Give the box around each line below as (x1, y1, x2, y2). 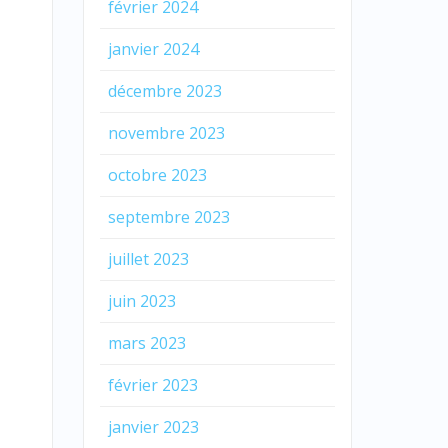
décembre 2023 (107, 79, 222, 102)
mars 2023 (107, 331, 186, 354)
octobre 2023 (107, 163, 207, 186)
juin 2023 (107, 289, 176, 312)
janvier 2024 (107, 37, 199, 60)
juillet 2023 (107, 247, 189, 270)
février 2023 (107, 373, 198, 396)
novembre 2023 (107, 121, 225, 144)
